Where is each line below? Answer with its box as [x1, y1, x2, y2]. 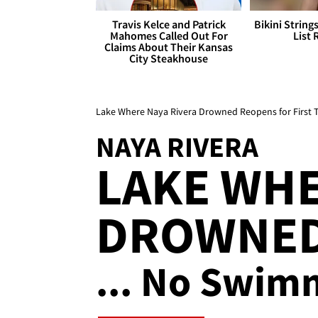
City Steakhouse [129, 51, 209, 66]
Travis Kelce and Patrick [111, 17, 226, 32]
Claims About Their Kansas [104, 40, 234, 55]
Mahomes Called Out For [109, 28, 228, 43]
